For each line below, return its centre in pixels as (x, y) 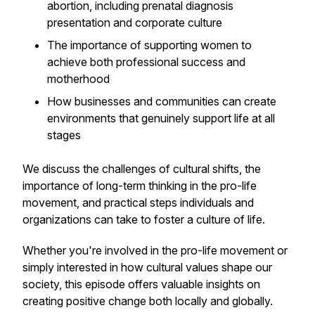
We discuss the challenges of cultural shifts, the (142, 169)
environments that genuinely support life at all (161, 118)
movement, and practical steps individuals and (138, 202)
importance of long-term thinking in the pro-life (140, 186)
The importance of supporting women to (149, 45)
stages (64, 135)
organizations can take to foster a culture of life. (144, 219)
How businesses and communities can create (162, 101)
